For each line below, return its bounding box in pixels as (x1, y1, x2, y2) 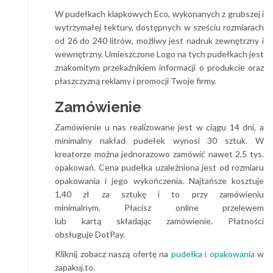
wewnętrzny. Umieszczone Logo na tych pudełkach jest (55, 48, 264, 59)
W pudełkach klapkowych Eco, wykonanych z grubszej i (55, 8, 264, 19)
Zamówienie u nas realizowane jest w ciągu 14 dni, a (55, 121, 264, 132)
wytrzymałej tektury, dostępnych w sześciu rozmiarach (55, 21, 264, 32)
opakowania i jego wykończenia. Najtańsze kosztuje (55, 175, 264, 186)
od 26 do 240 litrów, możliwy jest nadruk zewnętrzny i (55, 35, 264, 46)
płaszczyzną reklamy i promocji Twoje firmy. (55, 75, 216, 86)
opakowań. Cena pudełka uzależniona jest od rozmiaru (55, 161, 264, 172)
